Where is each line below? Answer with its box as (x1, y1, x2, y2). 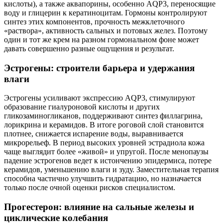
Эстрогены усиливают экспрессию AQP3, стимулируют (4, 94, 195, 103)
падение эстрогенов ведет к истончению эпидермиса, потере (4, 156, 212, 165)
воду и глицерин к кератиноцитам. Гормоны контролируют (4, 8, 207, 17)
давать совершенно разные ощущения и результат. (4, 44, 174, 53)
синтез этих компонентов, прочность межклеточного (4, 17, 185, 26)
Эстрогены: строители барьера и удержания (4, 62, 195, 73)
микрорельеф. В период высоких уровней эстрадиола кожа (4, 138, 205, 147)
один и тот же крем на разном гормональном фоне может (4, 35, 199, 44)
